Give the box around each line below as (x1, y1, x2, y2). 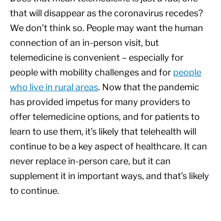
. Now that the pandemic (98, 82, 199, 93)
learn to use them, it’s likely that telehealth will (10, 126, 196, 137)
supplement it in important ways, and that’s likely (10, 171, 209, 182)
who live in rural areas (10, 82, 98, 93)
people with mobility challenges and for (10, 67, 173, 78)
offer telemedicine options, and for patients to (10, 111, 200, 122)
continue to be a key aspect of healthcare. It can (10, 141, 207, 152)
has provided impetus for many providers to (10, 97, 190, 108)
